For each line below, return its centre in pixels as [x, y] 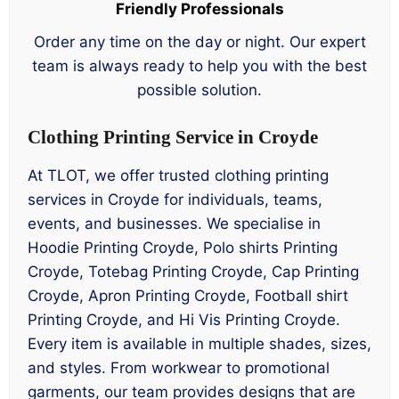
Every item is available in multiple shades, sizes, [199, 343]
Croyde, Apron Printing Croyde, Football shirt [188, 295]
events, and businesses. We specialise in [174, 223]
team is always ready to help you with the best [199, 65]
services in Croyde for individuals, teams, [175, 199]
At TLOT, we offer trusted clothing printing [178, 175]
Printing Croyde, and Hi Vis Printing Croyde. [184, 319]
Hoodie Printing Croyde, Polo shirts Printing [183, 247]
